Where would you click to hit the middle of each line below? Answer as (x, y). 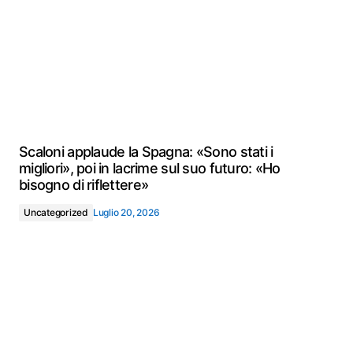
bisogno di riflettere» (84, 185)
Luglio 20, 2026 (126, 212)
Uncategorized (56, 212)
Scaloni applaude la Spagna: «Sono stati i (146, 152)
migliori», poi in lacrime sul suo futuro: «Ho (150, 168)
